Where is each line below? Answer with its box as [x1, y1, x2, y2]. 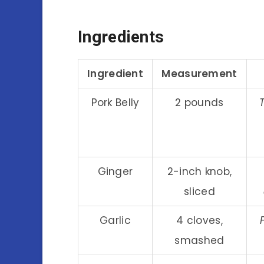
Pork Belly [91, 95, 140, 110]
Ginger [97, 164, 133, 179]
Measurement [161, 66, 237, 81]
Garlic [100, 213, 131, 227]
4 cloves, [176, 213, 223, 227]
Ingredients [78, 27, 164, 47]
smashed [174, 233, 225, 247]
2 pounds [175, 95, 224, 110]
